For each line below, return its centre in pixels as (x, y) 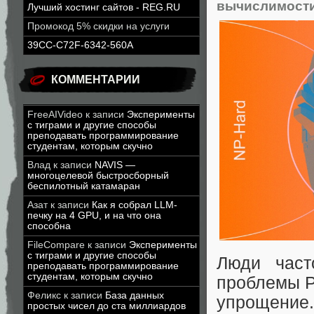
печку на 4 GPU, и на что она (94, 216)
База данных (135, 295)
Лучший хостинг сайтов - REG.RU (104, 7)
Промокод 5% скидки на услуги (98, 26)
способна (49, 226)
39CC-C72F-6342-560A (80, 45)
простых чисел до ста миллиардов (107, 306)
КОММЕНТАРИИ (96, 80)
